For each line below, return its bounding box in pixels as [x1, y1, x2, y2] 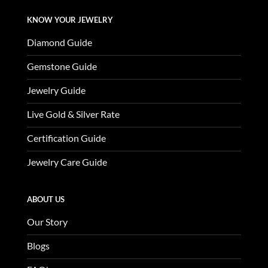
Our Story [26, 215, 68, 227]
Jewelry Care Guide [26, 156, 107, 168]
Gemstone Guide [26, 60, 97, 72]
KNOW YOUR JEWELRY [26, 15, 113, 25]
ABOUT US [26, 194, 65, 204]
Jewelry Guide [26, 84, 86, 96]
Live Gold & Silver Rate [26, 108, 120, 120]
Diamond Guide [26, 36, 92, 48]
